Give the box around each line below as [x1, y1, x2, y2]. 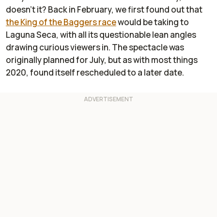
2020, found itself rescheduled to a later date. [6, 67, 186, 78]
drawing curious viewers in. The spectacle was [6, 42, 184, 53]
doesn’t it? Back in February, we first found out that [6, 4, 202, 15]
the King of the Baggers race [6, 16, 116, 28]
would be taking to [116, 16, 189, 28]
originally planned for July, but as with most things [6, 54, 198, 66]
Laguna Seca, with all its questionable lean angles [6, 29, 196, 41]
